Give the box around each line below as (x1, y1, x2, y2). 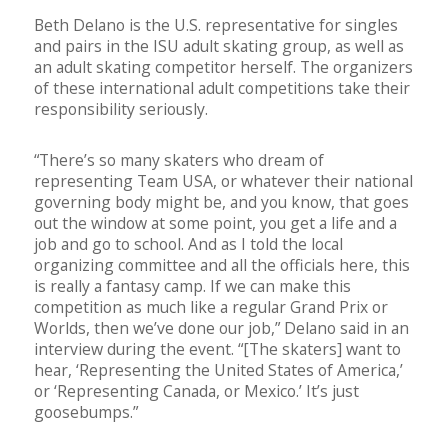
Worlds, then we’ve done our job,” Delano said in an (34, 317, 409, 340)
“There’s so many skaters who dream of (34, 149, 324, 172)
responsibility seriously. (34, 98, 208, 121)
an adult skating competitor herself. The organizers (34, 56, 413, 79)
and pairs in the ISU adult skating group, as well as (34, 35, 404, 58)
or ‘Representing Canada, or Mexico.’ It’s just (34, 380, 359, 403)
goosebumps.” (34, 401, 138, 424)
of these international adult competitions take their (34, 77, 410, 100)
